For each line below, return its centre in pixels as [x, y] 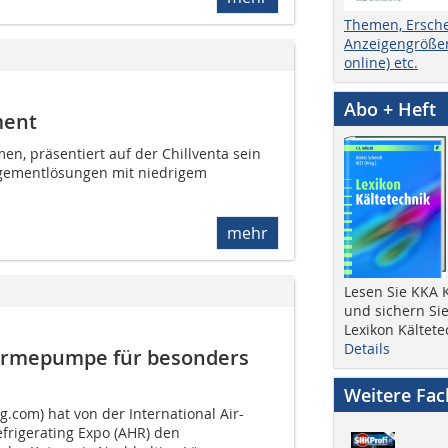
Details [367, 348]
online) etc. [381, 62]
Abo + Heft [390, 108]
